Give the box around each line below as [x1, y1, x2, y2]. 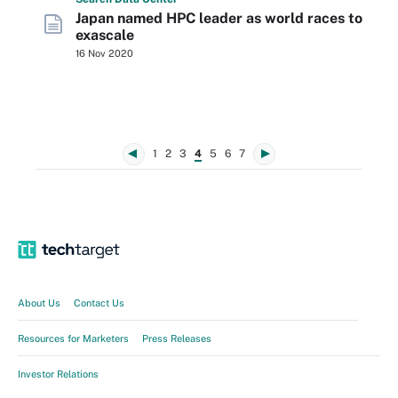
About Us [18, 298, 60, 308]
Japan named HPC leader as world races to [76, 10, 362, 27]
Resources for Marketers [18, 333, 129, 344]
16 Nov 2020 [76, 48, 133, 59]
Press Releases [142, 333, 211, 344]
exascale [76, 27, 134, 44]
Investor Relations [18, 369, 99, 379]
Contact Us [74, 298, 124, 308]
